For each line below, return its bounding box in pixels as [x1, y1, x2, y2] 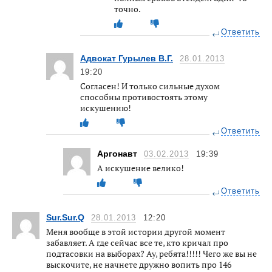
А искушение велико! [97, 161, 184, 174]
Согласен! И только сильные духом [80, 80, 220, 92]
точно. [114, 2, 141, 15]
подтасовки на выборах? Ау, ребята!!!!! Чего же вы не [46, 247, 257, 259]
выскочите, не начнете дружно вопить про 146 [46, 258, 231, 270]
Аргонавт [97, 148, 140, 158]
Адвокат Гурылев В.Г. [80, 53, 173, 63]
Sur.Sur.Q [46, 212, 84, 222]
